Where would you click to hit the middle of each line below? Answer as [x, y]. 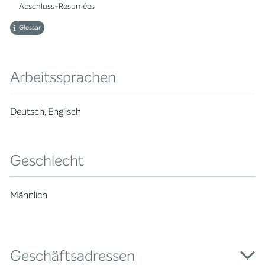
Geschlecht [47, 160]
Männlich [29, 195]
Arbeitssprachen [63, 77]
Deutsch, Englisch [46, 111]
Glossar [30, 27]
